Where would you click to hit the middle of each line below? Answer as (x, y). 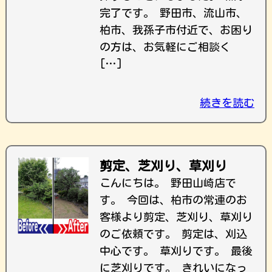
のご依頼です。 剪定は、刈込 (173, 234)
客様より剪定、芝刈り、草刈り (176, 217)
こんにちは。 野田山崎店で (168, 183)
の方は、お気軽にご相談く (165, 47)
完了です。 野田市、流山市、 (173, 13)
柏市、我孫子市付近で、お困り (176, 30)
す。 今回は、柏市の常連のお (173, 200)
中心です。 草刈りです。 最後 (176, 251)
